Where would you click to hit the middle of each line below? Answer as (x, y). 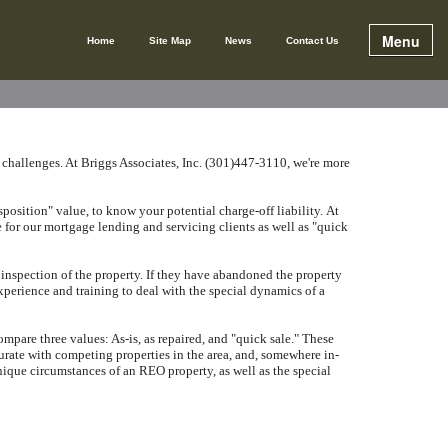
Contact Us (312, 40)
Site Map (170, 40)
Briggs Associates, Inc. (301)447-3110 (184, 162)
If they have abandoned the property (244, 274)
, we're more (318, 162)
